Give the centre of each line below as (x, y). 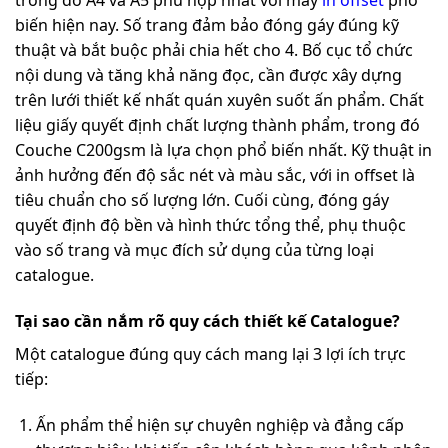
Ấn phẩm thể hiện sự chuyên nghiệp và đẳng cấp (219, 425)
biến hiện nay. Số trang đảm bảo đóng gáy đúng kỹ (207, 25)
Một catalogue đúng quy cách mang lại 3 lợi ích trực (210, 354)
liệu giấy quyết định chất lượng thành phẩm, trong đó (217, 125)
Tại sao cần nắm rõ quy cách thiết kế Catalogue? (207, 321)
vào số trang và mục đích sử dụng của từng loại (194, 250)
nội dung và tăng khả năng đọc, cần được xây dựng (208, 75)
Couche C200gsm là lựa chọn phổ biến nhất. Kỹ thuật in (223, 150)
